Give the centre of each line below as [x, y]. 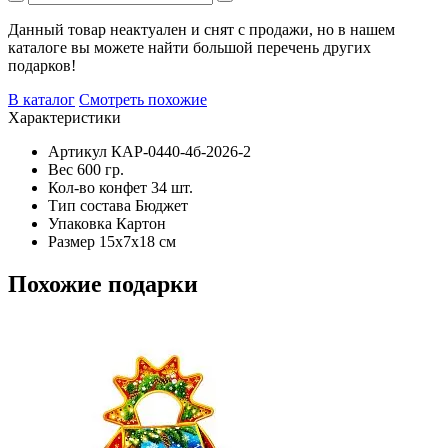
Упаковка [80, 223]
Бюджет [161, 205]
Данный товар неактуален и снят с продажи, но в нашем [201, 29]
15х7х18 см [137, 241]
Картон [141, 223]
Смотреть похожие [143, 99]
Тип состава [89, 205]
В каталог [41, 99]
